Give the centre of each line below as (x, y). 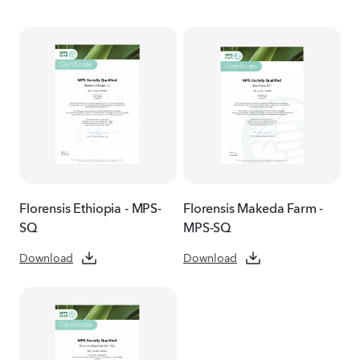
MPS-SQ (208, 225)
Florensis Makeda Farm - (254, 206)
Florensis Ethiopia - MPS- (90, 206)
